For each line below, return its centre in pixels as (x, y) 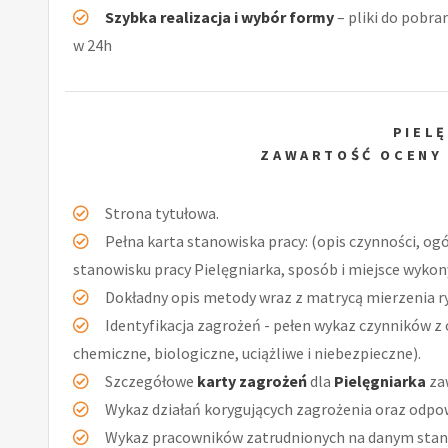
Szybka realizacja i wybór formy (219, 16)
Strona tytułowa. (162, 212)
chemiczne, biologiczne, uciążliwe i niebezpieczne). (247, 352)
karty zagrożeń (252, 380)
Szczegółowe (151, 380)
